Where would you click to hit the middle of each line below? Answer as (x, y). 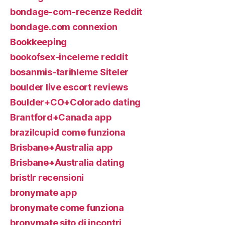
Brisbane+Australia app (62, 147)
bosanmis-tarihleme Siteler (69, 72)
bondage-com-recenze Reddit (76, 12)
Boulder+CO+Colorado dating (75, 102)
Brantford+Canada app (61, 117)
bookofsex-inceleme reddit (69, 57)
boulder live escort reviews (69, 87)
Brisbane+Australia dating (67, 162)
